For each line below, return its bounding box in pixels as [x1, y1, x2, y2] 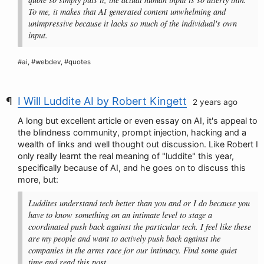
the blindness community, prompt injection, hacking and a [18, 127, 246, 137]
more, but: [18, 174, 58, 184]
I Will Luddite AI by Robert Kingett [18, 95, 187, 107]
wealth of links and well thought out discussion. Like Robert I [18, 139, 258, 149]
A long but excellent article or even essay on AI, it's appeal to [18, 115, 258, 126]
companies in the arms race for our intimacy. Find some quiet [28, 245, 237, 256]
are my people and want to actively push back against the [28, 233, 220, 244]
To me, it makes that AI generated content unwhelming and [28, 6, 226, 17]
